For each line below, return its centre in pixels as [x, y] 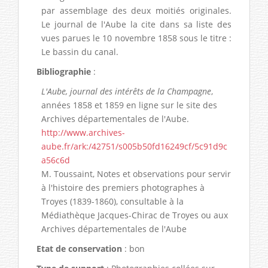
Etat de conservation [79, 248]
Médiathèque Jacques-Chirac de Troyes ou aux [135, 215]
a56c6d [56, 160]
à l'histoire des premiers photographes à [123, 187]
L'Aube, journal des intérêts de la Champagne [127, 91]
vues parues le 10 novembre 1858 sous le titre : [136, 38]
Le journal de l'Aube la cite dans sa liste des [136, 24]
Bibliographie [64, 71]
